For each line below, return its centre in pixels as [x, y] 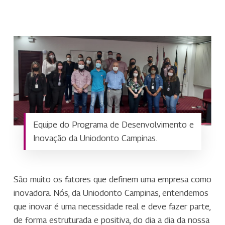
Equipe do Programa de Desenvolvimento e [113, 124]
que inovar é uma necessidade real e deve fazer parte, [112, 206]
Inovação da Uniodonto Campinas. [95, 138]
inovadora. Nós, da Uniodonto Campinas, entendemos [111, 193]
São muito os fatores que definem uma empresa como [112, 179]
